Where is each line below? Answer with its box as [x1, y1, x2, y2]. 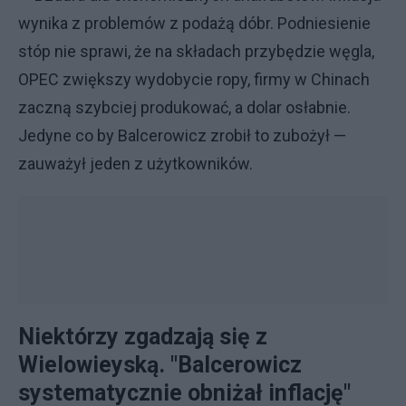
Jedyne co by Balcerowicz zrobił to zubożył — [18, 126, 346, 145]
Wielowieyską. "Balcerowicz [18, 352, 302, 378]
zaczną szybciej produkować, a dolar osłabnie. [18, 98, 351, 117]
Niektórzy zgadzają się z [18, 324, 267, 350]
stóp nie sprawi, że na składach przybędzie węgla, [18, 42, 374, 61]
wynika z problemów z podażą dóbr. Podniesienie [18, 14, 371, 33]
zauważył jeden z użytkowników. [18, 154, 253, 173]
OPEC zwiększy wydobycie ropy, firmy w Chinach [18, 70, 370, 89]
